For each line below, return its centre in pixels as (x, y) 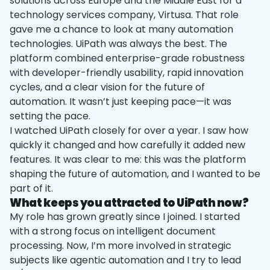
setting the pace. (50, 116)
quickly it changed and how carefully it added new (127, 145)
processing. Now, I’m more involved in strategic (121, 246)
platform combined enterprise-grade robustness (127, 58)
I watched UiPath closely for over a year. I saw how (129, 130)
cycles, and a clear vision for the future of (107, 87)
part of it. (31, 188)
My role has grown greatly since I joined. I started (125, 217)
